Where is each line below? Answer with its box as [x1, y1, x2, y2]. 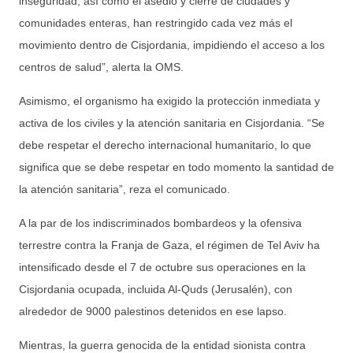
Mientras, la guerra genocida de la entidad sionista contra [19, 338, 306, 351]
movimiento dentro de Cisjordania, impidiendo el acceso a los [19, 38, 325, 51]
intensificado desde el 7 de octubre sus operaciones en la [19, 260, 306, 273]
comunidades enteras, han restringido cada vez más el [19, 16, 292, 29]
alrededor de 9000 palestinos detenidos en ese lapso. [19, 304, 287, 318]
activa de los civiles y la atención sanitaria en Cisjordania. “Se [19, 116, 325, 129]
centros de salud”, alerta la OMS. [19, 60, 184, 73]
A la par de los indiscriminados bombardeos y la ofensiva [19, 216, 302, 229]
